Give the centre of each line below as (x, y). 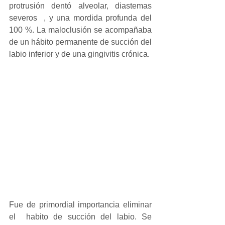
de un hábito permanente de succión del (80, 42)
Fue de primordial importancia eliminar (80, 205)
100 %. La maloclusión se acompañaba (80, 30)
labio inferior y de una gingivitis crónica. (79, 54)
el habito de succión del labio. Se (80, 217)
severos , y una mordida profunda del (80, 18)
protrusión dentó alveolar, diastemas (80, 6)
